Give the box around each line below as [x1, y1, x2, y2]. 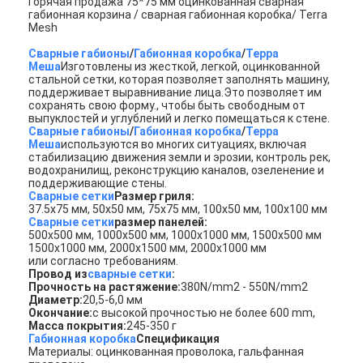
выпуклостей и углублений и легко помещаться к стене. [28, 111, 331, 125]
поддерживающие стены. [28, 176, 168, 190]
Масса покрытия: [28, 318, 127, 332]
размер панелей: [114, 215, 208, 228]
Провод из [28, 267, 88, 280]
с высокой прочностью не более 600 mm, [92, 305, 316, 319]
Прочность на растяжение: [28, 280, 181, 293]
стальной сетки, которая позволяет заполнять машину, [28, 72, 331, 86]
